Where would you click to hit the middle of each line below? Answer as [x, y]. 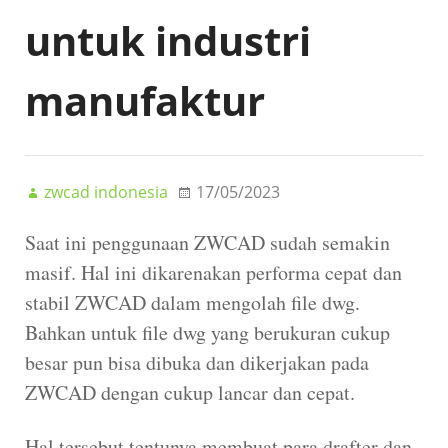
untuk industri [168, 40]
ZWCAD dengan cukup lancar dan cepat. [190, 392]
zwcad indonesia [106, 191]
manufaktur [145, 100]
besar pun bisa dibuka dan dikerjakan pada [197, 362]
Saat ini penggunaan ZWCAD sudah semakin [207, 242]
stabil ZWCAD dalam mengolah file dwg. [192, 302]
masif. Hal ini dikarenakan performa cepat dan [213, 272]
